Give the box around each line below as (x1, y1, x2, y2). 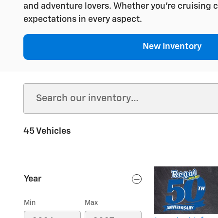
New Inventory (143, 42, 202, 51)
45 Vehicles (23, 127, 71, 136)
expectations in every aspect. (23, 15, 142, 24)
